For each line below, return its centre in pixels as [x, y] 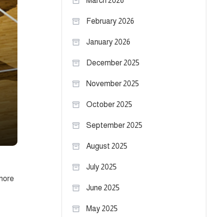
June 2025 [103, 188]
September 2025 [114, 125]
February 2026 [110, 21]
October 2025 [109, 104]
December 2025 [113, 63]
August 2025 [107, 146]
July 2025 [101, 167]
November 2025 [113, 84]
